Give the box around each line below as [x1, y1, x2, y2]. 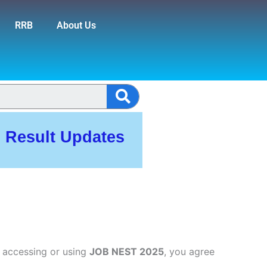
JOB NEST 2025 [89, 245, 164, 257]
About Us [56, 20, 96, 31]
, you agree [164, 245, 215, 257]
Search [129, 82, 176, 100]
